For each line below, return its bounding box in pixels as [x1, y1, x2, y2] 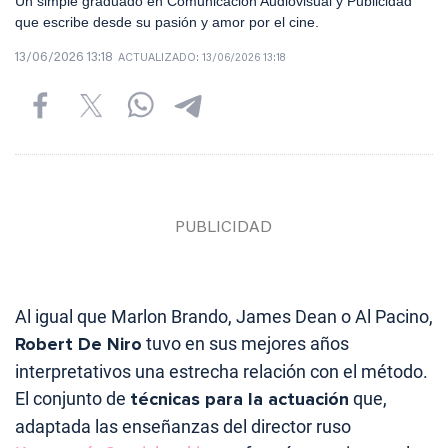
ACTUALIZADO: [118, 52, 202, 64]
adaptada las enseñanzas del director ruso [15, 415, 351, 437]
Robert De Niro [15, 332, 142, 355]
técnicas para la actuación [130, 387, 349, 410]
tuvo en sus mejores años [142, 332, 349, 354]
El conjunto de [15, 387, 130, 409]
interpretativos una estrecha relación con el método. [15, 360, 428, 382]
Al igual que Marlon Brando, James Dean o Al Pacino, [15, 305, 433, 327]
